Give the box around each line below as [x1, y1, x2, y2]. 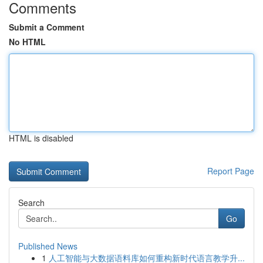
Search [18, 197, 45, 208]
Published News [18, 240, 77, 252]
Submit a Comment [9, 21, 85, 33]
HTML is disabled [9, 132, 73, 144]
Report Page [207, 165, 254, 177]
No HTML [9, 36, 46, 48]
